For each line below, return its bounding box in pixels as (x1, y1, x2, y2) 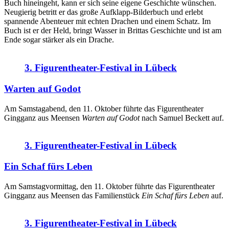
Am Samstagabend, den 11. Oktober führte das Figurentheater (4, 104, 203, 113)
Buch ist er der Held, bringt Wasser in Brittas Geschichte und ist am (4, 26, 221, 35)
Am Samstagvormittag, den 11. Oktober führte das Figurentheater (4, 181, 215, 191)
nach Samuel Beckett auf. (140, 113, 224, 122)
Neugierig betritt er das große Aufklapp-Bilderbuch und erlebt (4, 8, 203, 17)
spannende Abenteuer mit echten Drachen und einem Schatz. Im (4, 17, 211, 26)
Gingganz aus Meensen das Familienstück (4, 191, 142, 200)
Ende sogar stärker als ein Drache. (4, 35, 114, 44)
